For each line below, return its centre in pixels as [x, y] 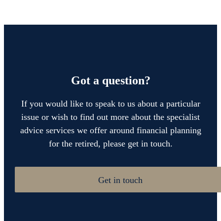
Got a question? [110, 80]
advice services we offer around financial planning [110, 130]
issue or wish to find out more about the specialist [110, 117]
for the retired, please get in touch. [110, 143]
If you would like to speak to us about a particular [110, 103]
